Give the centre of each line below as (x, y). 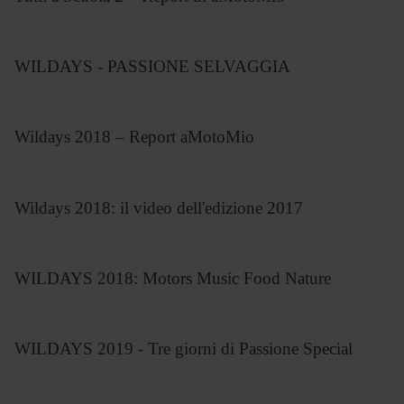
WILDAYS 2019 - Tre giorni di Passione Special (184, 349)
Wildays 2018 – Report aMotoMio (134, 137)
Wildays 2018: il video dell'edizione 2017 (159, 207)
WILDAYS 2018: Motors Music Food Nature (173, 278)
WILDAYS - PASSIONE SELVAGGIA (152, 67)
